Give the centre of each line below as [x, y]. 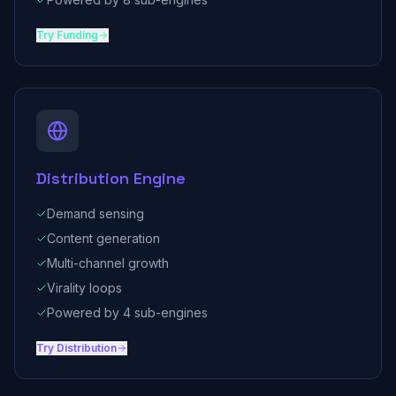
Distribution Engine [111, 178]
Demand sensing [95, 213]
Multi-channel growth [108, 263]
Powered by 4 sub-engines [127, 312]
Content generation [103, 238]
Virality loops [84, 288]
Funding [77, 35]
